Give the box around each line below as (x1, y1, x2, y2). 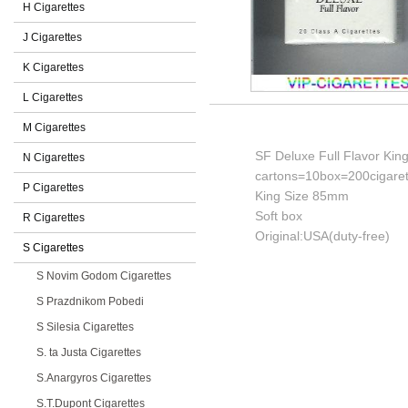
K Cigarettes (23, 61, 84, 74)
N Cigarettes (23, 151, 85, 164)
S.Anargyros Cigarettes (36, 372, 151, 384)
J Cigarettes (23, 31, 82, 44)
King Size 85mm (255, 189, 349, 203)
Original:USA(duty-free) (255, 229, 390, 243)
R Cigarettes (23, 211, 85, 224)
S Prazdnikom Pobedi (36, 295, 144, 308)
